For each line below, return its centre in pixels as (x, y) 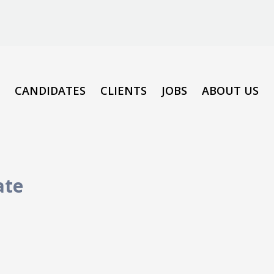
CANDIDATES (50, 91)
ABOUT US (230, 91)
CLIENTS (124, 91)
